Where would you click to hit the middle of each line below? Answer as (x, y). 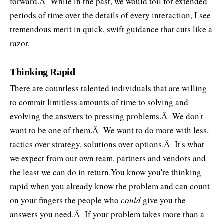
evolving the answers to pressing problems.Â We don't (107, 116)
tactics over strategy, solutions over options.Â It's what (107, 144)
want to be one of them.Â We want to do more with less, (109, 130)
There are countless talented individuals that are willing (108, 88)
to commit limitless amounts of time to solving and (99, 102)
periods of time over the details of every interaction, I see (110, 15)
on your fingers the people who (65, 200)
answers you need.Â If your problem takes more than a (107, 214)
